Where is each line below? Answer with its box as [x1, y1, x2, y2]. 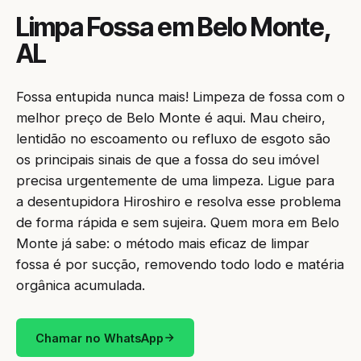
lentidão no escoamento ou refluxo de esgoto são [16, 131, 330, 147]
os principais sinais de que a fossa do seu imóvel [16, 151, 319, 168]
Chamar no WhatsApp [35, 330, 164, 345]
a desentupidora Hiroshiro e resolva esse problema [16, 193, 341, 210]
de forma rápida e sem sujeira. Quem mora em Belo [16, 214, 339, 230]
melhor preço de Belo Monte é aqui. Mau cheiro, [16, 110, 326, 126]
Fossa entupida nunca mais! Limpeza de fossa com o [16, 89, 345, 105]
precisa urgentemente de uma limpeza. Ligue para [16, 172, 334, 189]
